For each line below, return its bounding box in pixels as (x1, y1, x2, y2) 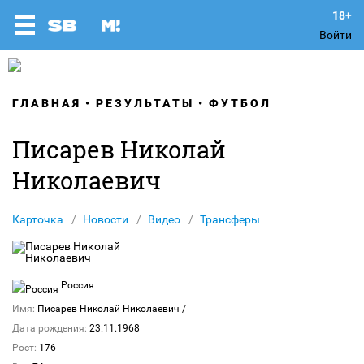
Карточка (12, 213, 63, 226)
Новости (83, 213, 128, 226)
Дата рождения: (12, 323, 87, 334)
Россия (58, 279, 94, 291)
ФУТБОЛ (209, 97, 271, 110)
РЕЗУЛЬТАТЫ (96, 97, 194, 110)
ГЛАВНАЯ (12, 97, 81, 110)
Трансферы (200, 213, 260, 226)
